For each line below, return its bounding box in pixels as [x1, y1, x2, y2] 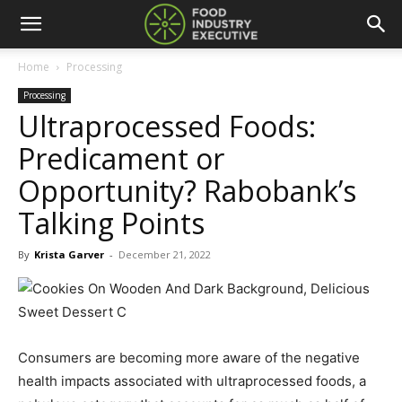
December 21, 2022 [118, 248, 211, 261]
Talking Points [18, 204, 205, 242]
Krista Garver [34, 248, 104, 261]
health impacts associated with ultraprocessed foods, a [18, 372, 366, 389]
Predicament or [18, 139, 224, 178]
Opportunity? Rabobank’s [18, 171, 356, 210]
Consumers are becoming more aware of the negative [18, 349, 360, 366]
